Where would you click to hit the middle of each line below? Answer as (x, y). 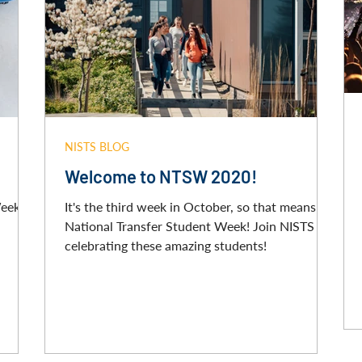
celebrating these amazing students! (166, 245)
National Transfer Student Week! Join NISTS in (159, 226)
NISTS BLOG (97, 147)
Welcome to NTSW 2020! (161, 176)
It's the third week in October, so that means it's (200, 206)
